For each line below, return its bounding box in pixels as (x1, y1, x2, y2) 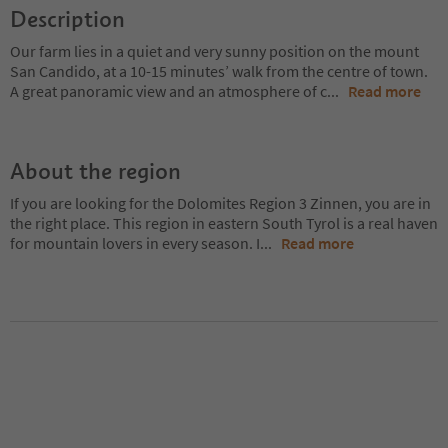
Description (10, 4, 125, 33)
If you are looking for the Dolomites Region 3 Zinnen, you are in (10, 192, 431, 213)
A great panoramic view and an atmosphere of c (10, 80, 327, 101)
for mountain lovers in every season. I (10, 232, 260, 253)
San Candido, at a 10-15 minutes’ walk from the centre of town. (10, 60, 428, 81)
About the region (10, 156, 181, 185)
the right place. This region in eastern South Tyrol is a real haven (10, 212, 438, 233)
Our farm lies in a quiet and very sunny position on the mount (10, 40, 419, 61)
